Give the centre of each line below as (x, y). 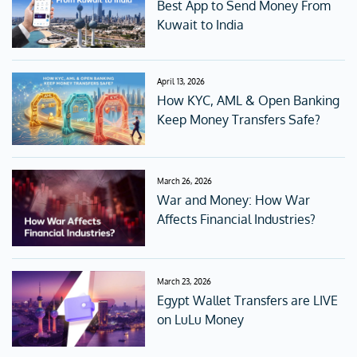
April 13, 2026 (181, 82)
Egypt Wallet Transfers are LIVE (248, 301)
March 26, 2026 (185, 180)
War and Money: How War (234, 200)
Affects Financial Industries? (237, 219)
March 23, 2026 (184, 282)
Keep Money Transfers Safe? (239, 120)
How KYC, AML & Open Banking (249, 101)
